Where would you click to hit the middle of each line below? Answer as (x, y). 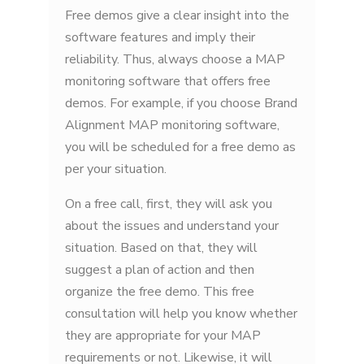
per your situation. (117, 169)
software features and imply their (160, 38)
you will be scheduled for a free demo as (180, 147)
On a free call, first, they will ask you (169, 204)
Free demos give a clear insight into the (177, 16)
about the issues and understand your (172, 226)
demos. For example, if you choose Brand (181, 104)
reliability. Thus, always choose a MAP (175, 60)
